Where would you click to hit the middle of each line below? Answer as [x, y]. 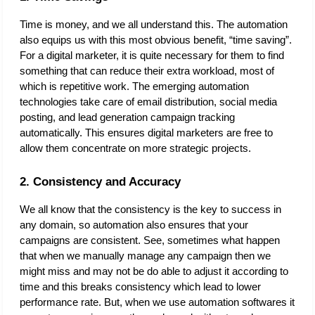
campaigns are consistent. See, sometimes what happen [150, 240]
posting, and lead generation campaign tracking [127, 117]
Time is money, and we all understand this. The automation [154, 24]
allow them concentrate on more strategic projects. [137, 148]
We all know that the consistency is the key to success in [150, 209]
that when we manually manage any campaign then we [145, 256]
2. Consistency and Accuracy [100, 181]
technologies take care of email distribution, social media [148, 102]
